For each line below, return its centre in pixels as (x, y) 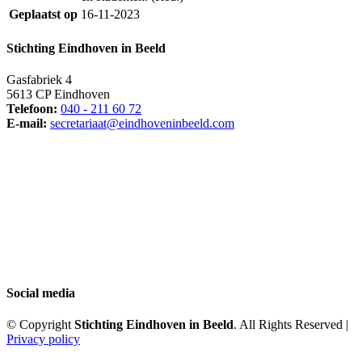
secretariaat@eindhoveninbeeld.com (142, 124)
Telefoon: (32, 109)
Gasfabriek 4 (39, 80)
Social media (41, 293)
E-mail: (27, 124)
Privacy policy (43, 339)
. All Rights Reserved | (291, 324)
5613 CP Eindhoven (58, 95)
